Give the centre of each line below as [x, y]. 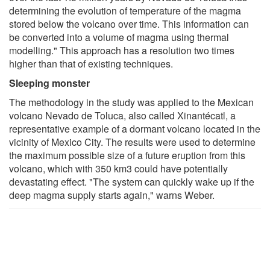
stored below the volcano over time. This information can [129, 24]
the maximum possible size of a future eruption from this [127, 155]
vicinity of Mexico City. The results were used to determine [132, 142]
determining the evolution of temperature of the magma [125, 10]
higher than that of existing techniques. [91, 63]
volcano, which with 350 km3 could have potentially [118, 168]
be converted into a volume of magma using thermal [119, 37]
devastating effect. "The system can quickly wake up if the [132, 181]
